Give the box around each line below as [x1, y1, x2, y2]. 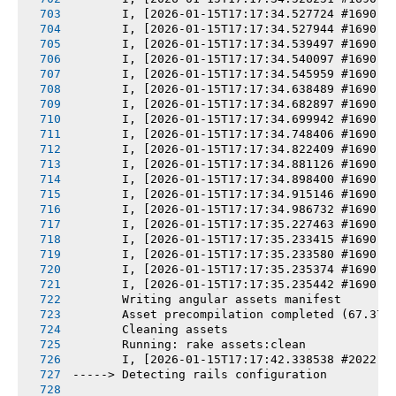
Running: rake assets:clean [72, 337, 306, 351]
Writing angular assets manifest [72, 292, 341, 306]
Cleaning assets [72, 322, 228, 336]
